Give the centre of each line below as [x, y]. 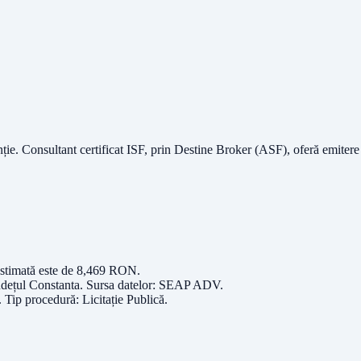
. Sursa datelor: [119, 284]
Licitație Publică [123, 299]
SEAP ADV [189, 284]
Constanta [54, 284]
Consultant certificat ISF [83, 150]
